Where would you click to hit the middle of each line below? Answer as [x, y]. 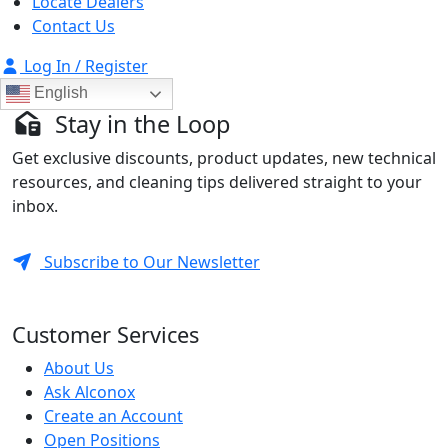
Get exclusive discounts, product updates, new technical [224, 158]
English [59, 93]
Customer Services [105, 334]
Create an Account [113, 416]
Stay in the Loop [140, 124]
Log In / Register [86, 66]
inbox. [35, 206]
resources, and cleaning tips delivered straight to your [217, 182]
